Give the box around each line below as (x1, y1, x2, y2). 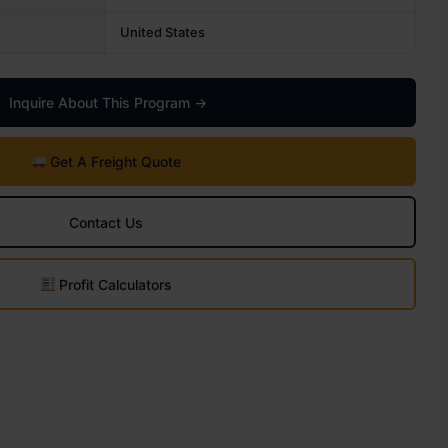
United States (120, 24, 205, 40)
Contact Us (69, 213, 143, 231)
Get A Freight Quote (46, 153, 182, 170)
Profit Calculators (55, 275, 173, 293)
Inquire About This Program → (9, 94, 207, 111)
